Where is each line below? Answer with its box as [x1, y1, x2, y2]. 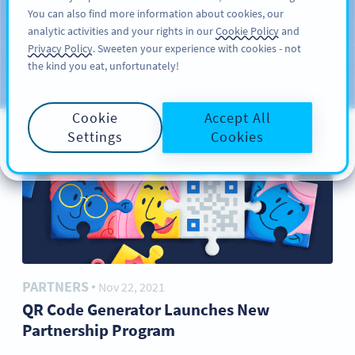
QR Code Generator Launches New [22, 299, 269, 320]
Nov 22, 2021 [98, 279, 165, 295]
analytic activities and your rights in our [28, 24, 216, 38]
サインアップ [213, 15, 280, 29]
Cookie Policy [216, 24, 279, 38]
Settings [67, 128, 123, 146]
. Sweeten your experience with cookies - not [93, 41, 301, 55]
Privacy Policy [28, 41, 93, 55]
